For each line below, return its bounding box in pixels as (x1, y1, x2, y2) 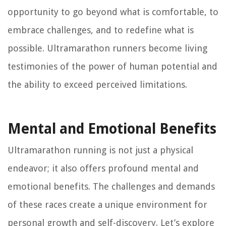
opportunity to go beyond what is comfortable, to (8, 6, 218, 17)
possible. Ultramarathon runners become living (8, 42, 207, 53)
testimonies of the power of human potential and (8, 61, 217, 72)
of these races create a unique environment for (8, 199, 207, 210)
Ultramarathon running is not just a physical (8, 144, 193, 155)
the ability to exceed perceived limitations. (8, 79, 187, 90)
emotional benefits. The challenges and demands (8, 181, 215, 192)
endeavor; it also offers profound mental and (8, 162, 199, 174)
